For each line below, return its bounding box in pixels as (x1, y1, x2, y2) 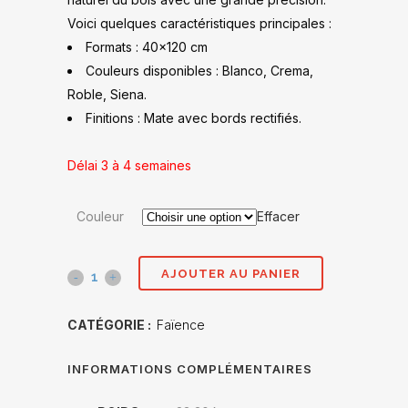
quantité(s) (66, 369, 131, 384)
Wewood (66, 268, 121, 283)
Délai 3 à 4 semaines (67, 158, 191, 173)
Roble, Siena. (67, 87, 147, 102)
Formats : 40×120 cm (86, 39, 208, 55)
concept (66, 301, 117, 317)
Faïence (157, 317, 205, 332)
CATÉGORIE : (67, 317, 154, 332)
